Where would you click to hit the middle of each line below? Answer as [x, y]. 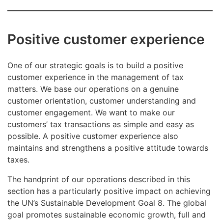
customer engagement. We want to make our [91, 112]
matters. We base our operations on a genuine [93, 89]
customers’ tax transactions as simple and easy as [101, 124]
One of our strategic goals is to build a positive [95, 65]
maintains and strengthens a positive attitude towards [108, 148]
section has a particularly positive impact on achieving [109, 191]
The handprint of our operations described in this [99, 179]
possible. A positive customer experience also [93, 136]
